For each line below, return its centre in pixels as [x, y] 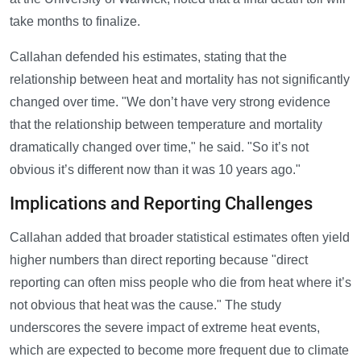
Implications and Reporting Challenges [161, 204]
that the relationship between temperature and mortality [166, 125]
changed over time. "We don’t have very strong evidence [170, 102]
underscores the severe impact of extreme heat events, [165, 328]
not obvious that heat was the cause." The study [145, 305]
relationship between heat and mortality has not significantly [180, 80]
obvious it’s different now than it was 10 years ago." [155, 170]
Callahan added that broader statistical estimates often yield [180, 238]
